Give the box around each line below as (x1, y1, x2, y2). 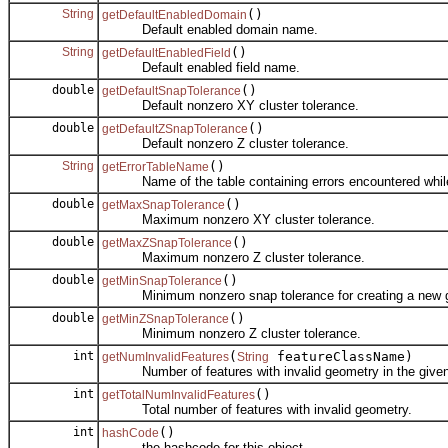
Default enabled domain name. (102, 21, 318, 37)
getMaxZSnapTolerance (102, 235, 232, 250)
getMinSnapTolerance (102, 273, 222, 288)
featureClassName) (269, 348, 413, 364)
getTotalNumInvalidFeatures (102, 387, 255, 402)
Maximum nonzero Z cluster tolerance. (102, 249, 365, 265)
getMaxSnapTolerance (102, 197, 225, 212)
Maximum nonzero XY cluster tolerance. (102, 211, 375, 227)
